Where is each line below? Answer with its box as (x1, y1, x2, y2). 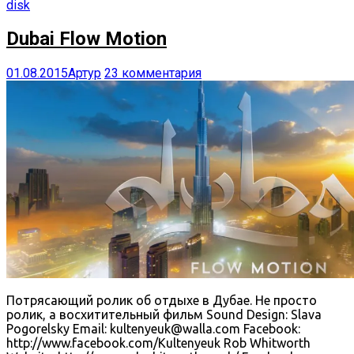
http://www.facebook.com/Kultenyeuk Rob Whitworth (6, 336, 311, 351)
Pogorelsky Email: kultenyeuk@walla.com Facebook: (6, 322, 300, 337)
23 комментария (104, 66, 201, 81)
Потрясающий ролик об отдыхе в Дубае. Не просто (6, 293, 317, 308)
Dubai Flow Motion (6, 28, 167, 51)
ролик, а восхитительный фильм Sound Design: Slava (6, 307, 322, 322)
